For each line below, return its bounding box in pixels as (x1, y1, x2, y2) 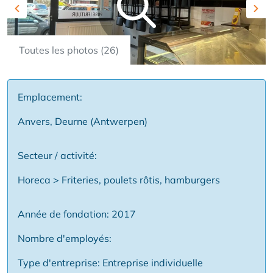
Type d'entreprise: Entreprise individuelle (18, 257, 203, 269)
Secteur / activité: (18, 149, 97, 162)
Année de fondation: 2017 (18, 208, 136, 221)
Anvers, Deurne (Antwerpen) (18, 115, 147, 128)
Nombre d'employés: (18, 232, 112, 245)
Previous (16, 9, 55, 21)
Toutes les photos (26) (19, 44, 119, 57)
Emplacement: (18, 91, 82, 104)
